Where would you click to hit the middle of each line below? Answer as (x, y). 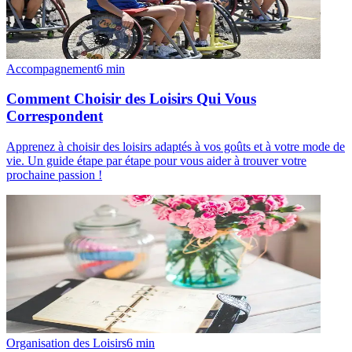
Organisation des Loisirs (66, 343)
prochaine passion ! (54, 174)
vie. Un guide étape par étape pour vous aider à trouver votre (156, 160)
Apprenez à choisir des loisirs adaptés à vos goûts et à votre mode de (176, 146)
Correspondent (55, 116)
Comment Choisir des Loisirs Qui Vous (131, 99)
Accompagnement (51, 68)
